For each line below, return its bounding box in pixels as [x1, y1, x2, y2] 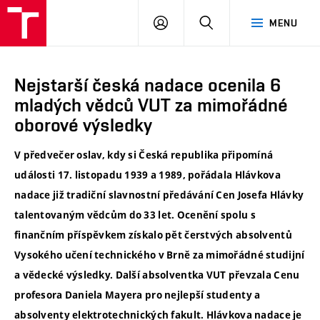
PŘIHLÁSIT [167, 16, 219, 28]
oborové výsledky [14, 114, 152, 136]
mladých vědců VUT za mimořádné [14, 94, 288, 116]
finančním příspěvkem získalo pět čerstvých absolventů [14, 229, 292, 242]
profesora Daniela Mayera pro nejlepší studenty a [14, 289, 261, 302]
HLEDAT [213, 16, 251, 28]
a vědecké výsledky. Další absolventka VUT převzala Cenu [14, 269, 300, 282]
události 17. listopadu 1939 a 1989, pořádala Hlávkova [14, 169, 281, 182]
